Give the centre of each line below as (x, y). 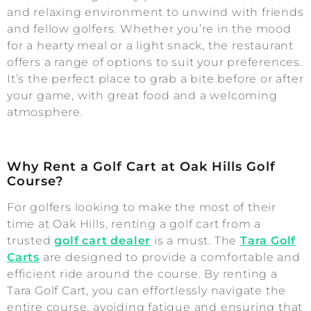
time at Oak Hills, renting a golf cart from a (134, 224)
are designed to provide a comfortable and (170, 258)
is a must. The (196, 241)
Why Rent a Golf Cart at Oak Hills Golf (141, 167)
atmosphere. (45, 112)
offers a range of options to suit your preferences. (155, 62)
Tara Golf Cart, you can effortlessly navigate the (147, 291)
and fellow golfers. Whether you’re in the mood (149, 29)
